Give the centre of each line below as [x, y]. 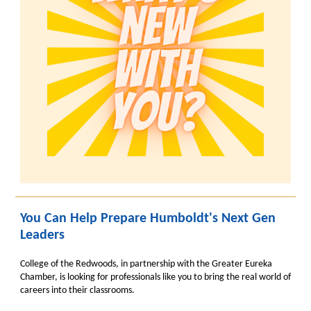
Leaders [42, 235]
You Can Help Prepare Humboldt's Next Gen [148, 219]
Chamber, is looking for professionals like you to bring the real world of [155, 277]
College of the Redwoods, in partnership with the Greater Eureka [146, 264]
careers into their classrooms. [77, 291]
